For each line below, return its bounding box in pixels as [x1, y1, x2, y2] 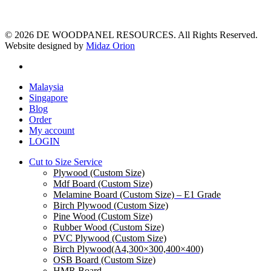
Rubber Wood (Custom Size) [53, 222, 164, 233]
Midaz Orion [86, 41, 135, 51]
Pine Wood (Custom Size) [53, 211, 152, 222]
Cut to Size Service [29, 157, 102, 168]
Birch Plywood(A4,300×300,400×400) [53, 244, 203, 255]
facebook [28, 60, 64, 71]
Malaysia [29, 82, 64, 93]
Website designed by [5, 41, 86, 51]
